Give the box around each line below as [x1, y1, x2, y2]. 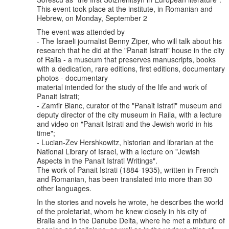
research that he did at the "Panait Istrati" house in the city [37, 44, 224, 55]
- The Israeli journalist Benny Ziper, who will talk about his [37, 35, 222, 46]
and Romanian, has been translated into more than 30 [37, 173, 212, 184]
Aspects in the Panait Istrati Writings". [37, 155, 157, 166]
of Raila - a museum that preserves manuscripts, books [37, 54, 216, 64]
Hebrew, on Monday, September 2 [37, 12, 147, 23]
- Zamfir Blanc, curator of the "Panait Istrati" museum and [37, 100, 222, 110]
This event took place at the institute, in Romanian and [37, 3, 213, 14]
